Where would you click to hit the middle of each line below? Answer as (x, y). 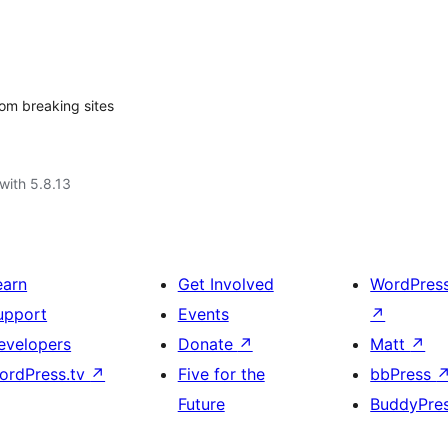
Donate (207, 344)
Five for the (221, 374)
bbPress (403, 374)
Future (201, 404)
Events (203, 314)
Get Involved (225, 284)
